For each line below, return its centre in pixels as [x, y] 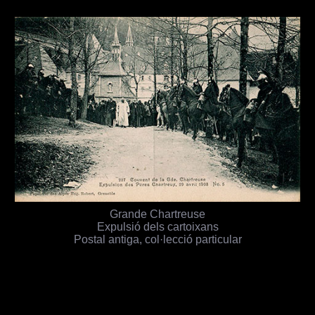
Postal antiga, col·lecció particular [157, 239]
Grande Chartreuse [157, 213]
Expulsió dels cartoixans [157, 226]
